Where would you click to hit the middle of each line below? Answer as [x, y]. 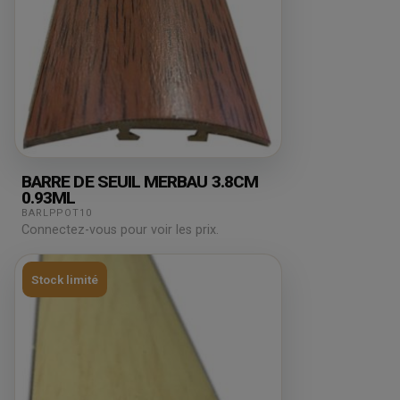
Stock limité [65, 280]
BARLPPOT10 [57, 213]
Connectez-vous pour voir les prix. [120, 230]
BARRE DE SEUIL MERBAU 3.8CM [140, 182]
